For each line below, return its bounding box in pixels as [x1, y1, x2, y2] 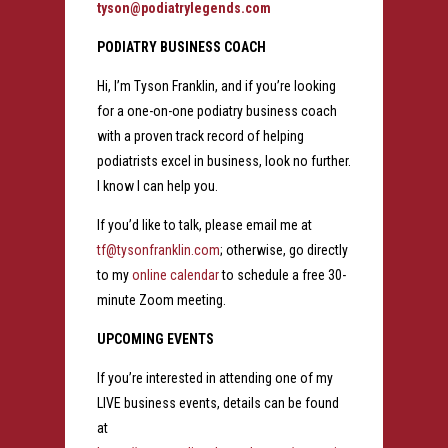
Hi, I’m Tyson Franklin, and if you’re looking [96, 77, 336, 94]
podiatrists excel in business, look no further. [96, 152, 351, 169]
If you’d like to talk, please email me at [96, 216, 312, 233]
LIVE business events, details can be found [96, 394, 339, 411]
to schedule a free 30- [218, 266, 346, 283]
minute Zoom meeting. [96, 291, 229, 308]
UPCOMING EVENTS [96, 330, 214, 347]
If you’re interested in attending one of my [96, 369, 333, 386]
